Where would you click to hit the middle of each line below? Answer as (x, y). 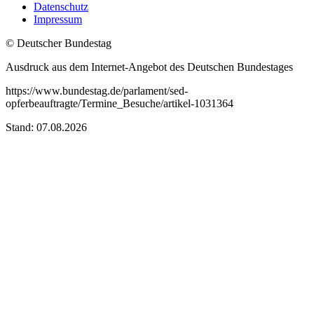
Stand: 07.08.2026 (46, 128)
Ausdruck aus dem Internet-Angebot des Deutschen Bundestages (149, 67)
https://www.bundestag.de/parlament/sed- (97, 91)
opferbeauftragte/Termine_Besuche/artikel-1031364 (120, 104)
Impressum (58, 20)
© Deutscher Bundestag (59, 43)
